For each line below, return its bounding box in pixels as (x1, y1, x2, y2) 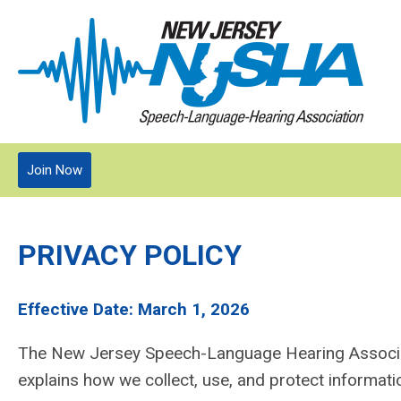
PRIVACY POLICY (18, 238, 242, 272)
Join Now (27, 162, 82, 178)
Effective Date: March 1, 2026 (18, 299, 250, 320)
